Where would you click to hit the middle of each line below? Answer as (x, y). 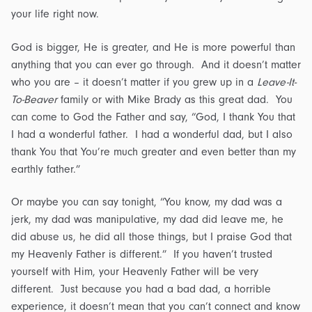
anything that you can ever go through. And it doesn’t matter (156, 64)
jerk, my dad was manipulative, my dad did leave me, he (147, 220)
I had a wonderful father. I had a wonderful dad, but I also (152, 134)
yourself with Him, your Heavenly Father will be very (135, 272)
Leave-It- (276, 82)
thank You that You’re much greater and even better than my (154, 151)
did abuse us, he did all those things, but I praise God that (151, 237)
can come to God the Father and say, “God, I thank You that (153, 117)
